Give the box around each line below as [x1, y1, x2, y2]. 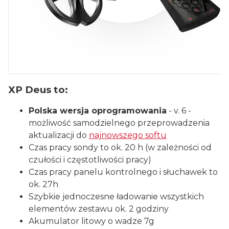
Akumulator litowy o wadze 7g [29, 216, 154, 226]
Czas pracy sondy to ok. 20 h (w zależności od [29, 143, 212, 153]
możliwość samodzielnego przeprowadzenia [29, 118, 210, 128]
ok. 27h [29, 179, 58, 190]
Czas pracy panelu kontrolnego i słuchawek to [29, 167, 218, 177]
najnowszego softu [89, 130, 167, 141]
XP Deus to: [8, 83, 68, 96]
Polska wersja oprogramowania [29, 106, 167, 116]
